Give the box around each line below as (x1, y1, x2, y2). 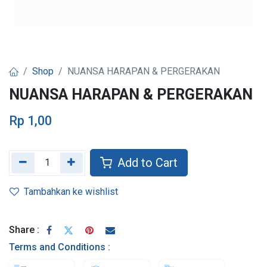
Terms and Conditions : (9, 241, 110, 253)
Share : (9, 223, 39, 235)
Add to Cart (114, 156, 178, 170)
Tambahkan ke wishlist (24, 186, 118, 198)
